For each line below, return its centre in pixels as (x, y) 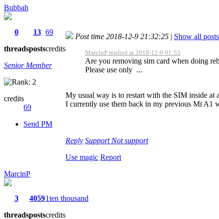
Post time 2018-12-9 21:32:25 (122, 36)
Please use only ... (114, 69)
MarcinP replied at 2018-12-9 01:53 (133, 52)
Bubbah (16, 7)
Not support (130, 140)
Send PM (38, 124)
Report (111, 157)
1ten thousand (67, 198)
